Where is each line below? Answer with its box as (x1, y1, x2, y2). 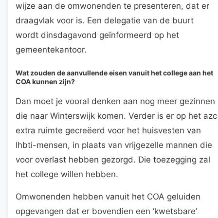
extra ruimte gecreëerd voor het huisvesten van (16, 125, 201, 135)
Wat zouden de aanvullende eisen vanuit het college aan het (16, 68, 213, 77)
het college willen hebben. (16, 169, 118, 179)
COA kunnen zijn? (16, 77, 75, 86)
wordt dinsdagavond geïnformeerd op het (16, 30, 179, 40)
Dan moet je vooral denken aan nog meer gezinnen (16, 96, 215, 106)
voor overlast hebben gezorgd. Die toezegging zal (16, 154, 210, 164)
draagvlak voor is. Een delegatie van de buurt (16, 15, 194, 25)
